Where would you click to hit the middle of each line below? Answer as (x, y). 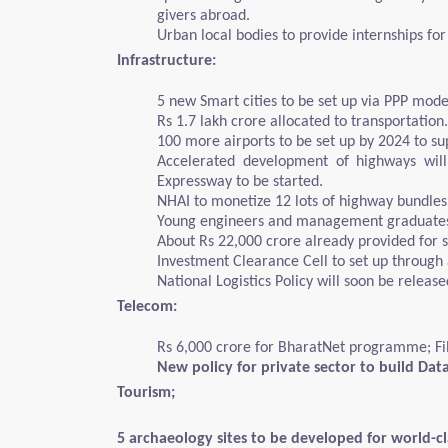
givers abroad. (203, 16)
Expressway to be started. (240, 182)
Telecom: (147, 307)
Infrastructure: (166, 61)
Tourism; (146, 393)
